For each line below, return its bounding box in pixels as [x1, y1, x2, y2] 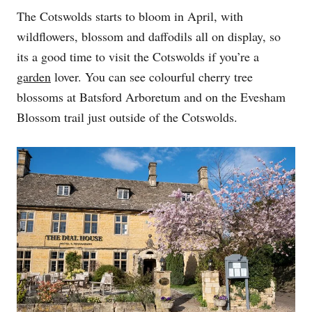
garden [17, 68, 51, 86]
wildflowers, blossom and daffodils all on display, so [17, 28, 281, 45]
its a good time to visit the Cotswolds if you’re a [17, 48, 259, 65]
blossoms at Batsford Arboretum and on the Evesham [17, 88, 286, 106]
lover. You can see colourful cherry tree [51, 68, 253, 86]
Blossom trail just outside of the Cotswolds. [17, 109, 237, 126]
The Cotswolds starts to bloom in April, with [17, 8, 243, 25]
